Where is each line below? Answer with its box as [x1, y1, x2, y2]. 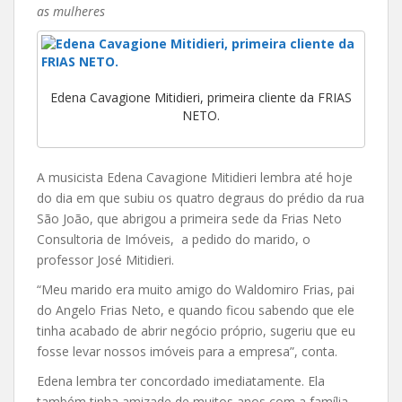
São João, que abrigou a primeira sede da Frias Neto [37, 209, 342, 227]
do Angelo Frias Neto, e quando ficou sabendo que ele [37, 301, 354, 319]
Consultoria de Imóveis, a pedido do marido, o [37, 230, 310, 248]
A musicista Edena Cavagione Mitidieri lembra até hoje [37, 168, 353, 186]
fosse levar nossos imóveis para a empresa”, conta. [37, 342, 337, 360]
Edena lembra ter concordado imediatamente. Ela [37, 371, 325, 389]
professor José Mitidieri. [37, 250, 174, 268]
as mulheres [37, 3, 105, 20]
